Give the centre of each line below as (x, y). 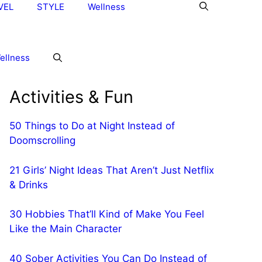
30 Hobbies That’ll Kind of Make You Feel (107, 214)
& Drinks (29, 185)
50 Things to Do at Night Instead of (92, 126)
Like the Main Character (65, 229)
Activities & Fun (71, 97)
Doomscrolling (42, 140)
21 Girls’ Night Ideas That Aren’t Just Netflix (112, 170)
